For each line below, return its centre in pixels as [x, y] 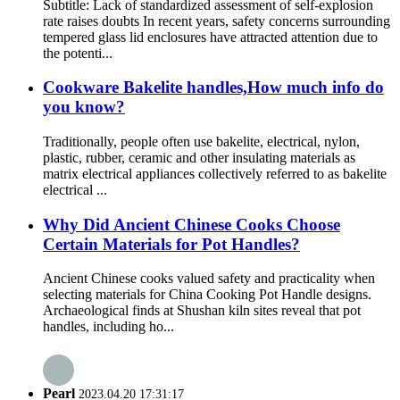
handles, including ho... [108, 327]
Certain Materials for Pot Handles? [171, 244]
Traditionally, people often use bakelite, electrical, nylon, [201, 141]
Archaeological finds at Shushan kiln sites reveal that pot [202, 311]
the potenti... [78, 53]
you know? [84, 107]
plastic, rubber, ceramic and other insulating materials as [199, 157]
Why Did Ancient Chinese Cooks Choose [192, 224]
